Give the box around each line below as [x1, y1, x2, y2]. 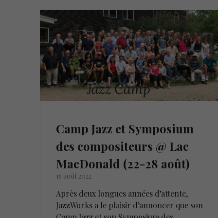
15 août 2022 [56, 171, 92, 181]
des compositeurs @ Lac [56, 138, 189, 154]
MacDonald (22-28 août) [56, 155, 190, 171]
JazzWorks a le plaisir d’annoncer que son [56, 200, 203, 210]
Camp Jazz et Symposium [56, 120, 194, 136]
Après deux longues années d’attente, [56, 188, 188, 199]
